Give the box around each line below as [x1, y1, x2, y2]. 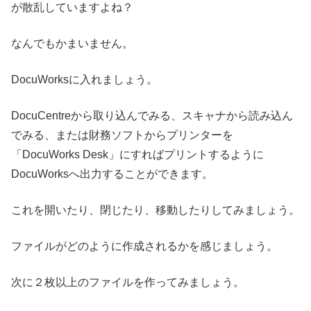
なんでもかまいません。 [11, 37, 133, 50]
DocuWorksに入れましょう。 [11, 74, 158, 86]
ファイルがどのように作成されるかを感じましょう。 [11, 240, 278, 253]
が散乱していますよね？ [11, 1, 133, 14]
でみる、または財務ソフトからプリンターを [11, 129, 233, 142]
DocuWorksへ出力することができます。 [11, 168, 213, 180]
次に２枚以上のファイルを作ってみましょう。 [11, 276, 244, 289]
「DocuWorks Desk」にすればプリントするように [11, 149, 264, 161]
